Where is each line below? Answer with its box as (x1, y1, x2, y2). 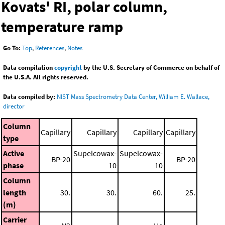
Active (3, 148, 24, 158)
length (3, 187, 26, 197)
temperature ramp (1, 17, 123, 37)
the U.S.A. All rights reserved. (3, 73, 88, 82)
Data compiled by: (3, 92, 55, 101)
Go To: (3, 44, 21, 53)
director (3, 102, 25, 111)
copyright (54, 63, 82, 72)
